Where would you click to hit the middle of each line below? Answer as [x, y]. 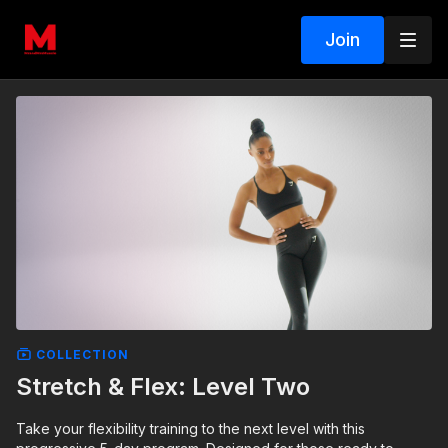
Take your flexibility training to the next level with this [190, 428]
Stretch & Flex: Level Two [163, 386]
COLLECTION [80, 354]
